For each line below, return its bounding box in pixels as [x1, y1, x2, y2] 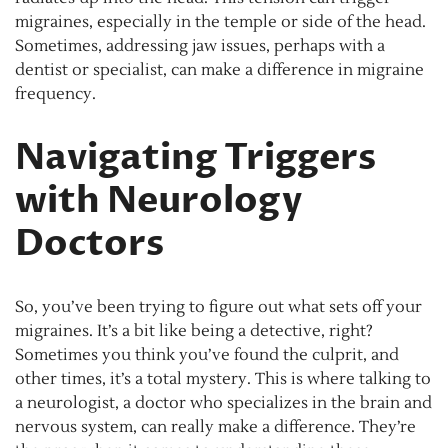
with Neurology [15, 176, 302, 226]
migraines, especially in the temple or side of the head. [15, 12, 426, 33]
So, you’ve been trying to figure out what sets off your [15, 297, 422, 318]
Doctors [15, 219, 164, 269]
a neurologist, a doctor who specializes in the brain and [15, 393, 432, 414]
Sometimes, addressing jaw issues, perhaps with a [15, 36, 385, 57]
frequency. [15, 84, 96, 105]
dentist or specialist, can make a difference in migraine [15, 60, 424, 81]
